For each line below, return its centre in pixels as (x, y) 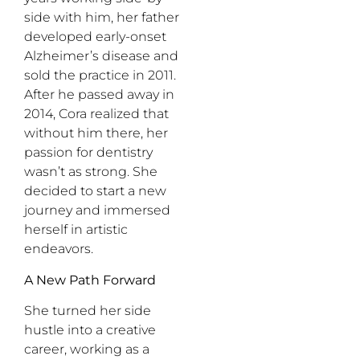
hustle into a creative (90, 330)
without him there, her (96, 133)
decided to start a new (95, 191)
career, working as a (87, 350)
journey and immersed (97, 211)
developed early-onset (95, 37)
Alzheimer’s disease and (101, 56)
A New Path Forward (90, 280)
